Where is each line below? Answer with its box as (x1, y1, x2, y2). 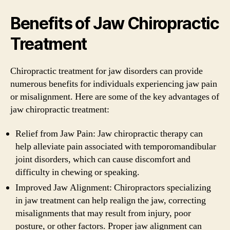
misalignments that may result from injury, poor (15, 207, 191, 219)
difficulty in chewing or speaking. (15, 166, 140, 178)
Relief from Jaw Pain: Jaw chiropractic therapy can (15, 128, 203, 140)
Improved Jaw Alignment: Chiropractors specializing (15, 182, 211, 194)
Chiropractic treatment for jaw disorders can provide (10, 65, 203, 77)
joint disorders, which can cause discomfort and (15, 154, 190, 165)
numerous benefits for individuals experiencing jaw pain (10, 78, 217, 90)
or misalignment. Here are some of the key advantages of (10, 90, 219, 103)
